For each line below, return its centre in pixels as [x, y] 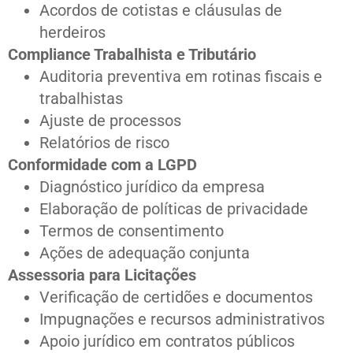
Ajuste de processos [110, 121]
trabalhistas [81, 99]
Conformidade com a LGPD [102, 165]
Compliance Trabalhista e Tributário [132, 55]
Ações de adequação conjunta [145, 253]
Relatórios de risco [104, 143]
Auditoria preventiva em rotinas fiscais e [181, 77]
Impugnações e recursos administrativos [182, 320]
